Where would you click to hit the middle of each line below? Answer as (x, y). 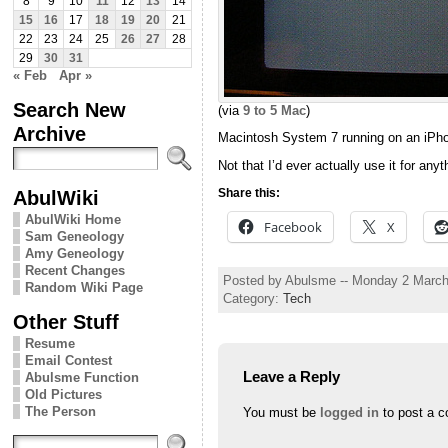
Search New (69, 109)
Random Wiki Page (84, 287)
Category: (253, 298)
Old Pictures (63, 394)
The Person (60, 411)
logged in (349, 412)
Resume (50, 343)
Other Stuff (66, 321)
